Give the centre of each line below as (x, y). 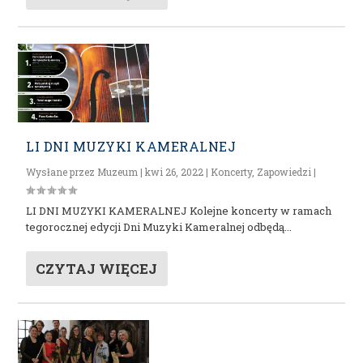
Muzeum (118, 171)
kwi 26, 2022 (175, 171)
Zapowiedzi (284, 171)
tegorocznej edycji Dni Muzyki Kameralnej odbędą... (159, 226)
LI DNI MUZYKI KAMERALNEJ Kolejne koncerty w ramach (179, 210)
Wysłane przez (62, 171)
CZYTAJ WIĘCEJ (97, 268)
